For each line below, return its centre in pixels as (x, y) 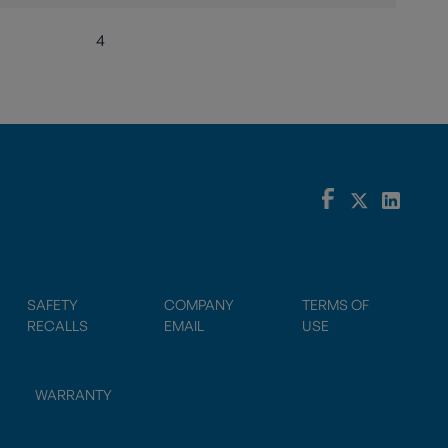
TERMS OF (336, 304)
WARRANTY (73, 394)
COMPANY (199, 304)
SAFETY (52, 304)
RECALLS (57, 325)
